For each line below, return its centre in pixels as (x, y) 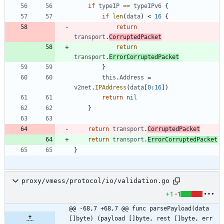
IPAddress (111, 87)
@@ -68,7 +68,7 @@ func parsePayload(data (139, 208)
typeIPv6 (147, 6)
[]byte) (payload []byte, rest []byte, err (141, 218)
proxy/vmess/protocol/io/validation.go (95, 181)
